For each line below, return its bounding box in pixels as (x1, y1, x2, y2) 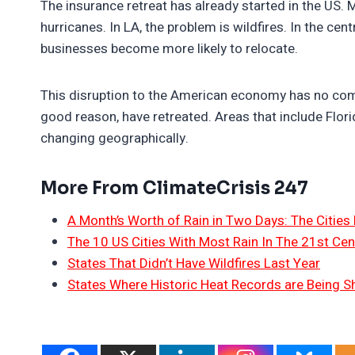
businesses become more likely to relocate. (40, 38, 298, 59)
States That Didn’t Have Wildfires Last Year (67, 253, 320, 273)
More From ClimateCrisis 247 (40, 177, 308, 199)
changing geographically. (40, 128, 189, 148)
